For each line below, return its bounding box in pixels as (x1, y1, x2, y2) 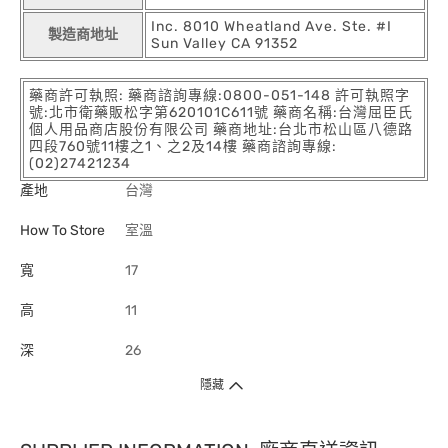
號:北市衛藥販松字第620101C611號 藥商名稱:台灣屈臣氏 (29, 103, 413, 121)
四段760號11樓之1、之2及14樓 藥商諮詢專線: (29, 137, 337, 155)
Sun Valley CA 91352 (151, 34, 298, 52)
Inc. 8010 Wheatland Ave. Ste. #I (151, 17, 392, 35)
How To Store (20, 221, 105, 239)
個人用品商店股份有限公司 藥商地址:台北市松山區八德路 (29, 120, 413, 138)
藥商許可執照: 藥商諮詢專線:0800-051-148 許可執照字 (29, 86, 410, 104)
